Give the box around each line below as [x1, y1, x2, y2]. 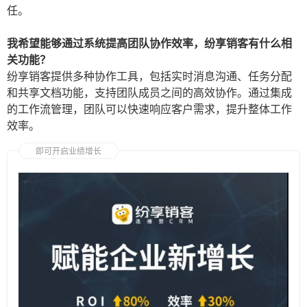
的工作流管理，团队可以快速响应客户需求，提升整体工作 [7, 102, 292, 116]
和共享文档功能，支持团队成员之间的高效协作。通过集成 [7, 86, 292, 100]
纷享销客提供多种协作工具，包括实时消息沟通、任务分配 [7, 69, 292, 84]
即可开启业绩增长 [36, 146, 101, 157]
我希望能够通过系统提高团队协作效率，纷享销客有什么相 [7, 36, 292, 51]
